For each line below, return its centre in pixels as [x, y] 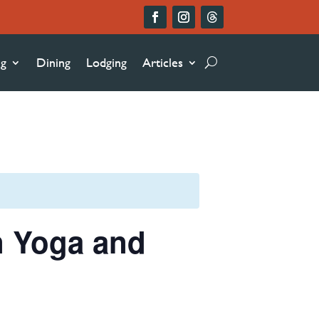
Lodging [106, 62]
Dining [53, 62]
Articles [163, 62]
